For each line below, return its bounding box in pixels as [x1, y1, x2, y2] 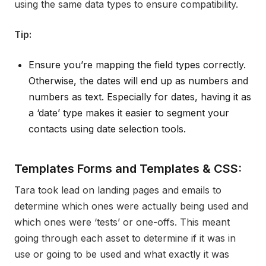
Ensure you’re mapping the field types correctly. [28, 59, 246, 71]
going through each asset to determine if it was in [14, 232, 236, 245]
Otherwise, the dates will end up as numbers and [28, 75, 248, 87]
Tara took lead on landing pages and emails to [14, 184, 221, 197]
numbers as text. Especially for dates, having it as [28, 91, 251, 103]
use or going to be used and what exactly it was [14, 248, 229, 261]
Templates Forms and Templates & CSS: [14, 161, 242, 176]
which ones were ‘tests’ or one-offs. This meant [14, 216, 230, 229]
